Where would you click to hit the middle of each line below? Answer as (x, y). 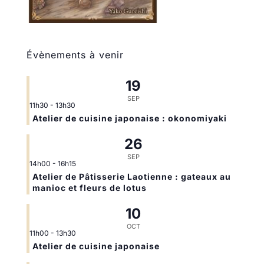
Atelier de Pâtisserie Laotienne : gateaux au (131, 177)
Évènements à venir (75, 55)
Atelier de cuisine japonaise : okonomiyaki (129, 118)
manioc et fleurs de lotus (89, 188)
